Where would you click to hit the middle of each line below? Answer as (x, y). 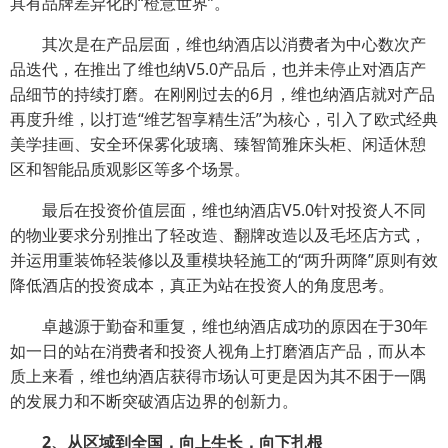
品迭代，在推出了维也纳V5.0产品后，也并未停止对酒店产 (218, 69)
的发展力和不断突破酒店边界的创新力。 (154, 401)
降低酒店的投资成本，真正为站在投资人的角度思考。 (202, 285)
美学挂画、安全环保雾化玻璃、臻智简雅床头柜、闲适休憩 (218, 144)
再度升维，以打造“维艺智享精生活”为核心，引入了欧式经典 (224, 119)
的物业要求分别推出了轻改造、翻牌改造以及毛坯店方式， (218, 235)
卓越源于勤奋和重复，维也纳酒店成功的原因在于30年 (219, 326)
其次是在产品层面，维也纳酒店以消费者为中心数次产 (218, 44)
